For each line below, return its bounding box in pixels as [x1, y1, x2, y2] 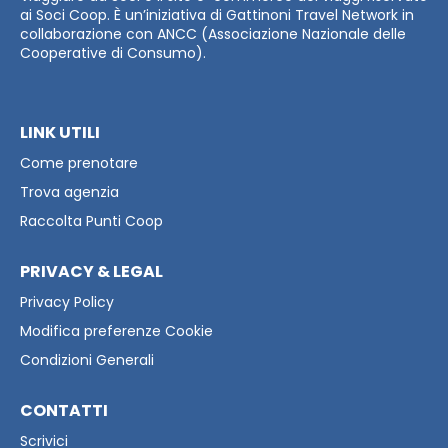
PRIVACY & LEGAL [20, 259, 163, 283]
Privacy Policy [20, 291, 114, 312]
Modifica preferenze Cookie [20, 320, 213, 341]
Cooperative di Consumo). [20, 42, 206, 63]
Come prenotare [20, 152, 138, 173]
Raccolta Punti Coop [20, 210, 163, 231]
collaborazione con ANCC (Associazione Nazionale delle [20, 23, 406, 44]
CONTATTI [20, 398, 108, 422]
